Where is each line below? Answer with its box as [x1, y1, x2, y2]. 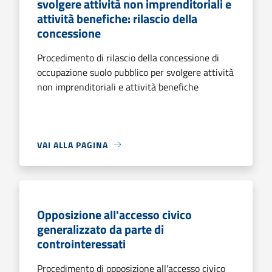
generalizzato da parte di [37, 219, 164, 239]
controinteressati [37, 234, 126, 253]
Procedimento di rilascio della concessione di [37, 50, 219, 65]
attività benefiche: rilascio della [37, 8, 197, 28]
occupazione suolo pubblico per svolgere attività [37, 64, 234, 80]
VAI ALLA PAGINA [37, 138, 108, 151]
